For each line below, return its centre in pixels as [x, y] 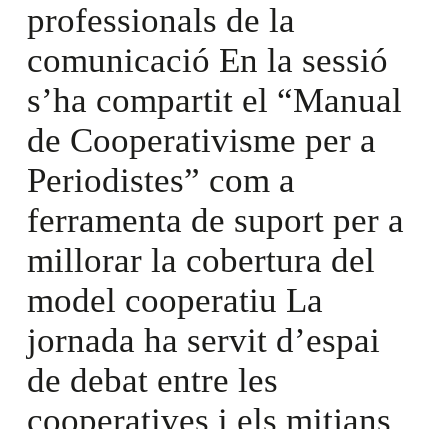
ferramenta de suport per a [215, 221]
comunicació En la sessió [207, 61]
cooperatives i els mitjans [208, 421]
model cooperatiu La [174, 301]
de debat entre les [152, 381]
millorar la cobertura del [200, 261]
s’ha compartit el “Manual [214, 101]
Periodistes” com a [160, 181]
